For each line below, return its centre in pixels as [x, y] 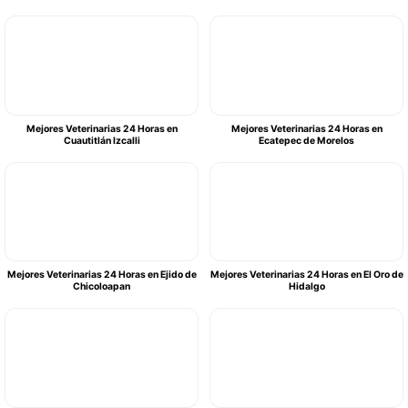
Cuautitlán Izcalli [102, 140]
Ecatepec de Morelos [306, 140]
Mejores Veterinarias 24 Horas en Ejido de [102, 275]
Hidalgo [306, 287]
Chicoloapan [102, 287]
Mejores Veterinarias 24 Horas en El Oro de [306, 275]
